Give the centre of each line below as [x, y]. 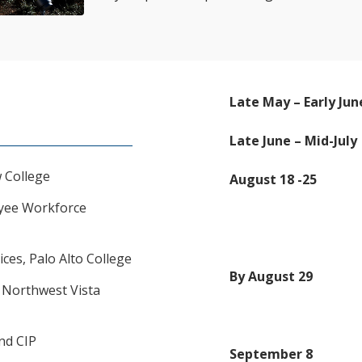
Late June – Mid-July [294, 141]
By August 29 [271, 276]
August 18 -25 [274, 179]
